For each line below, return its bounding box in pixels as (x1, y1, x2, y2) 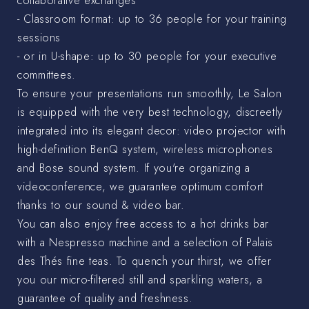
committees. (17, 66, 77, 83)
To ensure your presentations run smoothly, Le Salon (17, 85, 282, 101)
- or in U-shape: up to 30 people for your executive (17, 48, 277, 64)
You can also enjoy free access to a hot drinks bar (17, 215, 270, 232)
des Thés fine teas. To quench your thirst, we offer (17, 252, 272, 269)
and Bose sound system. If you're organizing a (17, 159, 250, 176)
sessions (17, 29, 61, 46)
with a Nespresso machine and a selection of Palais (17, 234, 274, 250)
